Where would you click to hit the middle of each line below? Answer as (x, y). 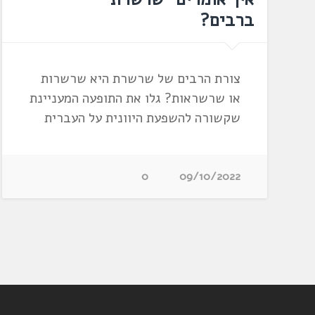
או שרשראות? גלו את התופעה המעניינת (135, 99)
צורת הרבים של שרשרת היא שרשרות (140, 79)
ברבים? (227, 21)
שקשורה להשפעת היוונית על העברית (142, 118)
